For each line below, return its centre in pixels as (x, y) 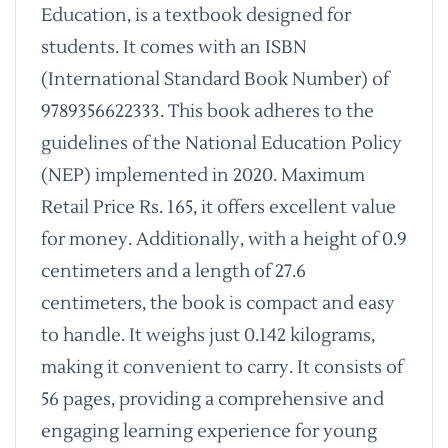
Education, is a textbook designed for (196, 15)
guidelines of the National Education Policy (221, 143)
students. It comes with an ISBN (174, 47)
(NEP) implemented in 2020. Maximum (203, 175)
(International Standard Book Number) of (215, 79)
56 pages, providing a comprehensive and (212, 399)
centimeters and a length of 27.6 (173, 271)
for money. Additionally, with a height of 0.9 (224, 239)
